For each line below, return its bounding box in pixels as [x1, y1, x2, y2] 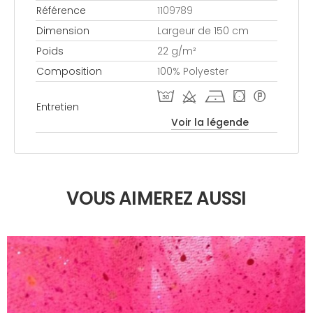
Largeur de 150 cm [157, 23, 249, 38]
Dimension [36, 23, 89, 38]
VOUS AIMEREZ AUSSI [66, 185, 247, 211]
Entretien [36, 99, 79, 114]
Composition [36, 64, 102, 78]
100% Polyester [157, 64, 228, 78]
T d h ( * [157, 89, 265, 106]
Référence [36, 3, 86, 17]
